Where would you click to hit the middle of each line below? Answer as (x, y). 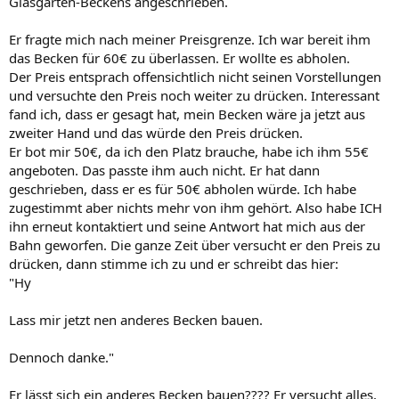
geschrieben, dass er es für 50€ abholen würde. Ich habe (183, 188)
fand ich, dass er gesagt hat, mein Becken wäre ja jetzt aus (187, 114)
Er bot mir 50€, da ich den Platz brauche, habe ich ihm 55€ (189, 151)
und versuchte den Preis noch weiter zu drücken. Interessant (194, 95)
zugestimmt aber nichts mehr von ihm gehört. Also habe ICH (195, 207)
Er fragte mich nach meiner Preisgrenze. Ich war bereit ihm (190, 39)
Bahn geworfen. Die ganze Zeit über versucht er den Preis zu (195, 244)
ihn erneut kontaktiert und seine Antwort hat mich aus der (187, 226)
